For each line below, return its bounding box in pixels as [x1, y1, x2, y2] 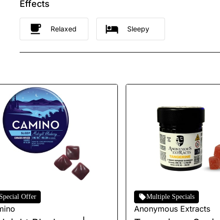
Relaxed [51, 25, 77, 33]
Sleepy [127, 25, 149, 33]
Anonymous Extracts [134, 203, 210, 214]
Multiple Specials [146, 192, 194, 200]
